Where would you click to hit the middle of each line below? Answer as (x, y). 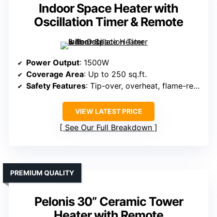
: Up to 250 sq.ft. (115, 74)
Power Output (53, 63)
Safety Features (56, 86)
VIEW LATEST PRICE (108, 111)
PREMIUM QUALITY (42, 173)
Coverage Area (55, 74)
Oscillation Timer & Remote (108, 22)
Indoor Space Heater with (108, 8)
